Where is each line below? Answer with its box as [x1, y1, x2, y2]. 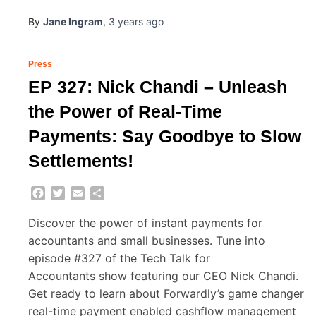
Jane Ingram [43, 16, 103, 28]
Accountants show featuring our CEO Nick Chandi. [28, 268, 298, 283]
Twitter [65, 186, 102, 200]
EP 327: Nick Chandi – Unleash [28, 77, 287, 97]
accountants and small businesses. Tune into [28, 233, 265, 248]
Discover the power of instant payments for [28, 215, 262, 230]
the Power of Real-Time [28, 102, 222, 122]
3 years [109, 16, 143, 28]
